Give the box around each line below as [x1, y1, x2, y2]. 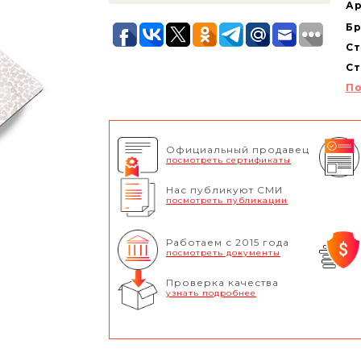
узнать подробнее [166, 288, 256, 299]
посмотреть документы [166, 247, 280, 259]
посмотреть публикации [166, 195, 288, 206]
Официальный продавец [166, 143, 309, 156]
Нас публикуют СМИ [166, 184, 283, 197]
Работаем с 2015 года [166, 236, 289, 249]
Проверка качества [166, 276, 279, 289]
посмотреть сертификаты [166, 155, 291, 166]
